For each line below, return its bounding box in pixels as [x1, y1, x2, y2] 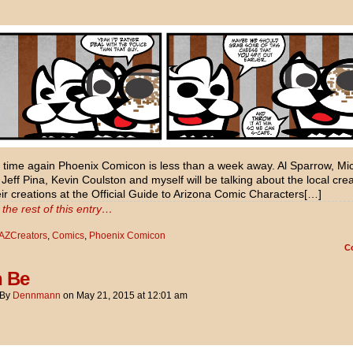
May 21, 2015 [76, 289, 135, 301]
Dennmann [13, 289, 61, 301]
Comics [52, 229, 84, 241]
